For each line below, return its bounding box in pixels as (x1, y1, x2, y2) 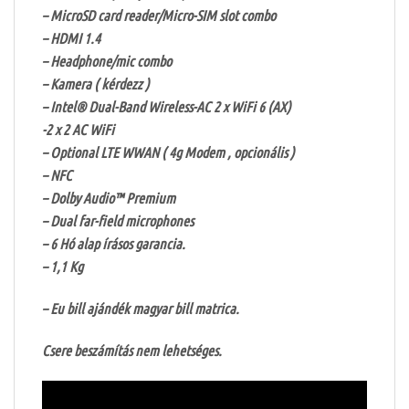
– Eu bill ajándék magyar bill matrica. (42, 299, 242, 318)
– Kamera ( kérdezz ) (42, 75, 150, 93)
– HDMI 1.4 (42, 29, 100, 47)
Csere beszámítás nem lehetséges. (42, 341, 222, 360)
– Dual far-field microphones (42, 212, 194, 230)
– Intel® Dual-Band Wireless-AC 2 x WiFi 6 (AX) (42, 98, 291, 116)
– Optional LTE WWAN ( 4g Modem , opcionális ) (42, 143, 295, 162)
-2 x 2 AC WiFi (42, 121, 114, 139)
